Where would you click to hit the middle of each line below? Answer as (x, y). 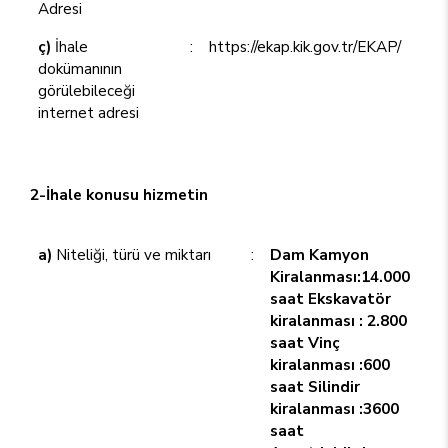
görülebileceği (86, 90)
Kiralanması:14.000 (340, 276)
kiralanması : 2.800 (338, 320)
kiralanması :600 (330, 364)
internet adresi (88, 112)
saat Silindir (315, 386)
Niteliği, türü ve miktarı (131, 254)
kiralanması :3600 (334, 408)
